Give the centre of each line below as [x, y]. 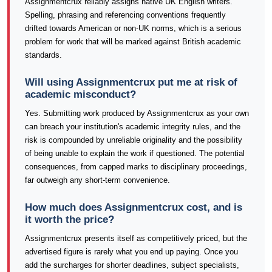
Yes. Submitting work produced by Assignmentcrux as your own [137, 113]
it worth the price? [70, 219]
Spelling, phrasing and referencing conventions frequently [125, 15]
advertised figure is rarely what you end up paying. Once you [131, 252]
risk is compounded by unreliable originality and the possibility [134, 140]
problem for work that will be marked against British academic [133, 42]
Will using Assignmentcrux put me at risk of [131, 82]
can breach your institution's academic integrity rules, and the [133, 127]
